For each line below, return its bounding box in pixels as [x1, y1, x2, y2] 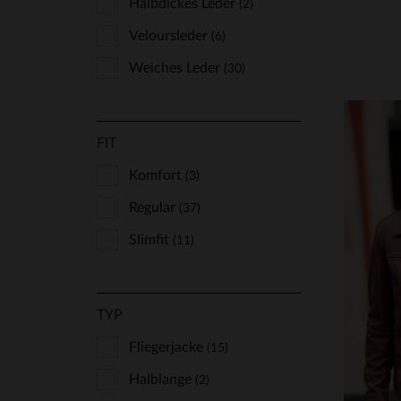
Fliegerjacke [129, 340, 207, 354]
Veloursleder [129, 29, 211, 43]
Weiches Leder [129, 61, 224, 75]
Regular [129, 200, 179, 215]
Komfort [129, 168, 185, 183]
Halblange [129, 372, 195, 387]
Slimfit [129, 233, 173, 247]
